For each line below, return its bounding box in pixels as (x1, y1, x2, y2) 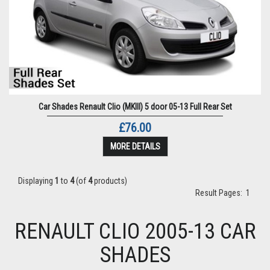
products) (92, 176, 127, 186)
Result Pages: (195, 188, 246, 198)
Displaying (18, 176, 55, 186)
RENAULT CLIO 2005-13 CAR (14, 219, 256, 245)
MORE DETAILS (110, 142, 160, 152)
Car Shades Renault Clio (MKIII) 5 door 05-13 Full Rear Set (38, 102, 232, 112)
